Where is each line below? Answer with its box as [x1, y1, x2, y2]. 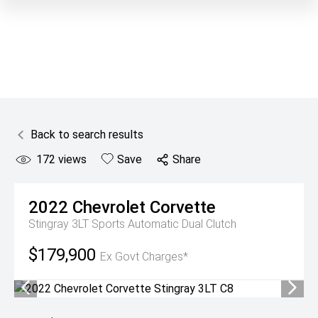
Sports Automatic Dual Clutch [92, 217, 236, 231]
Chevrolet [72, 197, 146, 217]
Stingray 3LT [28, 217, 92, 231]
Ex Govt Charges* [100, 250, 188, 263]
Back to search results [31, 128, 143, 141]
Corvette [150, 197, 216, 217]
